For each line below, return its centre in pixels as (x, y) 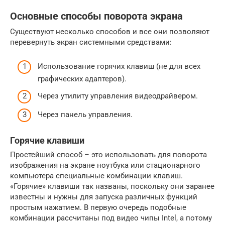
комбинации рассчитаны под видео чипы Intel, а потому (111, 218)
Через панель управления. (85, 115)
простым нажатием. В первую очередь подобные (98, 207)
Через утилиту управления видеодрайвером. (118, 96)
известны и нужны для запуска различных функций (104, 197)
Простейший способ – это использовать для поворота (108, 155)
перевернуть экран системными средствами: (91, 42)
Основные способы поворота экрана (96, 16)
